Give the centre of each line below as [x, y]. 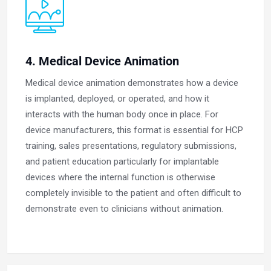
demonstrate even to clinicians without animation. [124, 209]
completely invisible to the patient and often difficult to [133, 193]
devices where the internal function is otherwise [120, 178]
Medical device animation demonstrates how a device [132, 83]
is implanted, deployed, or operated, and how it [117, 99]
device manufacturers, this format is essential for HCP [134, 130]
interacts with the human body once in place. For [122, 115]
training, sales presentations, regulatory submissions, [131, 146]
